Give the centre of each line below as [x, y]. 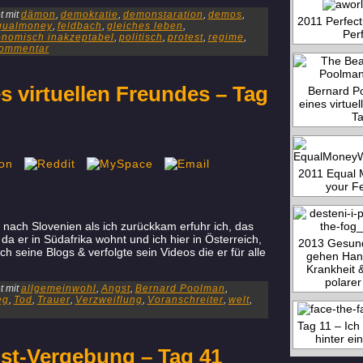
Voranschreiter [185, 300]
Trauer [53, 300]
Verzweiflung [109, 300]
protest [185, 37]
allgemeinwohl [58, 288]
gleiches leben [145, 26]
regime [226, 37]
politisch [141, 37]
